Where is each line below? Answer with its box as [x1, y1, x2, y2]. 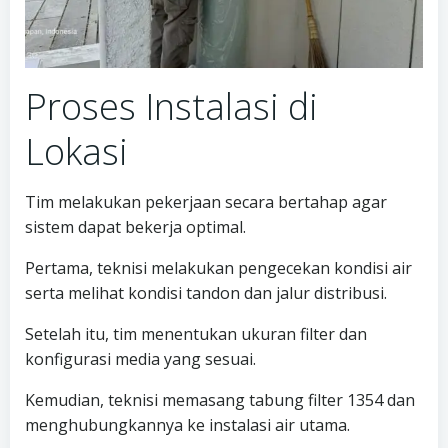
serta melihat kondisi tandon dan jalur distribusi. [25, 282, 387, 305]
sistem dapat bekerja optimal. [25, 216, 246, 239]
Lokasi [25, 127, 128, 177]
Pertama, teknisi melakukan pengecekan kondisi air [25, 257, 412, 280]
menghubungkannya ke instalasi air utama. [25, 414, 350, 437]
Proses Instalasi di [25, 82, 318, 132]
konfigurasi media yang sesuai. [25, 348, 256, 371]
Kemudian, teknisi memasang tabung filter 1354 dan [25, 389, 415, 412]
